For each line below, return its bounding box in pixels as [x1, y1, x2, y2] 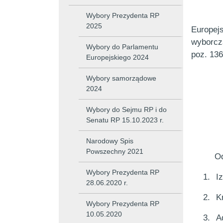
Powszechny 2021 [86, 147, 143, 155]
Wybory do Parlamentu [86, 43, 158, 51]
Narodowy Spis [86, 137, 133, 145]
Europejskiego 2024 [86, 53, 149, 61]
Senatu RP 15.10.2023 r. [86, 116, 164, 124]
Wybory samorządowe [86, 74, 156, 82]
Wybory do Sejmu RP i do [86, 106, 167, 113]
